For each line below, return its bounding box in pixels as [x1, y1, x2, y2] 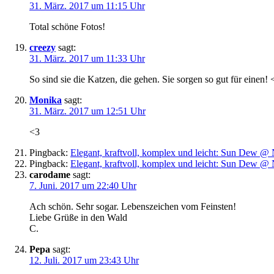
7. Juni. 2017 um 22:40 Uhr [29, 180, 136, 191]
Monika [29, 95, 62, 106]
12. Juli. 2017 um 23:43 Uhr [29, 255, 139, 266]
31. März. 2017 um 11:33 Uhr [29, 53, 145, 64]
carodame [29, 169, 70, 180]
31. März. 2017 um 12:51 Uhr [29, 106, 146, 117]
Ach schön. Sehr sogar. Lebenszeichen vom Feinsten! [29, 201, 236, 212]
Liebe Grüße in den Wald [29, 212, 127, 223]
